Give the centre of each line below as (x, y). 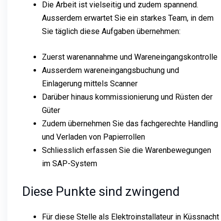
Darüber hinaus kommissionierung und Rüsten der (127, 97)
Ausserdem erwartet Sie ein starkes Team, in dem (128, 18)
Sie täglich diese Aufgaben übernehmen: (111, 31)
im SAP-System (70, 163)
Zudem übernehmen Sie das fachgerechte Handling (130, 123)
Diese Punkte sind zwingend (101, 191)
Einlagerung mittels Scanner (90, 83)
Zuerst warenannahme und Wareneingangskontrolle (130, 57)
